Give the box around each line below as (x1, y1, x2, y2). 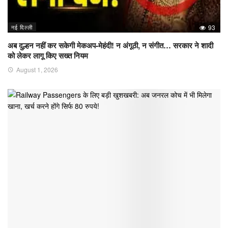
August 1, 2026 (16, 65, 58, 74)
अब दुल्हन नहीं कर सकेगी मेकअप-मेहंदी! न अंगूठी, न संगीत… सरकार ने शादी (8, 40, 213, 51)
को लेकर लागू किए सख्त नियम (8, 50, 88, 62)
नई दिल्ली (11, 23, 33, 32)
